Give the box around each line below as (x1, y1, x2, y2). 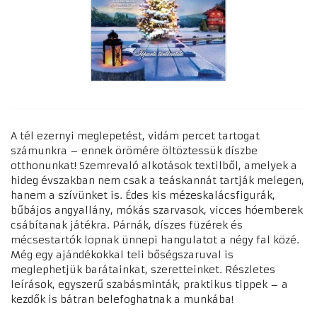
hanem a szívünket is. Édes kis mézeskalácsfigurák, (11, 188, 275, 202)
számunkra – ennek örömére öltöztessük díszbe (11, 144, 258, 157)
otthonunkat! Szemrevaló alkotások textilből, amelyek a (11, 158, 297, 172)
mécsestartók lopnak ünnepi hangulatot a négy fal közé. (11, 233, 299, 246)
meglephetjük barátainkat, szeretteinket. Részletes (11, 263, 275, 276)
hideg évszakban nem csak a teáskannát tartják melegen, (11, 173, 304, 187)
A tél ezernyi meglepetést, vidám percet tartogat (11, 129, 260, 142)
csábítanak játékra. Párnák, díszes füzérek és (11, 218, 243, 231)
